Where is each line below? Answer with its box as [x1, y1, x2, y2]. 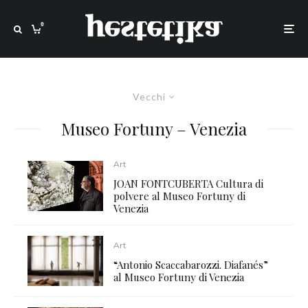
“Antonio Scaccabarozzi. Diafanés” [113, 258, 269, 272]
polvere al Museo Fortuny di [113, 189, 246, 203]
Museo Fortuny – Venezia [61, 118, 247, 140]
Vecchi [132, 91, 166, 102]
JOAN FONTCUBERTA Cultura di [113, 177, 264, 190]
